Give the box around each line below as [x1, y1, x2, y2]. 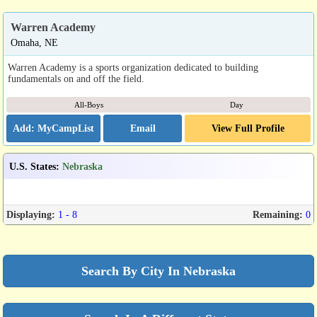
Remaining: [253, 209, 303, 220]
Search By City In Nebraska [81, 264, 236, 278]
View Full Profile [211, 122, 284, 134]
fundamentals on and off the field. [8, 73, 144, 84]
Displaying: [6, 209, 55, 220]
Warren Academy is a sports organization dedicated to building [8, 62, 258, 73]
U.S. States [9, 161, 56, 172]
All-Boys [74, 100, 103, 109]
